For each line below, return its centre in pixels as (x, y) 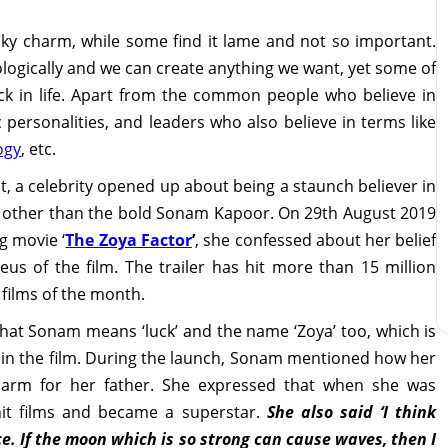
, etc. (39, 148)
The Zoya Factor (128, 239)
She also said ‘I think (351, 411)
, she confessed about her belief (315, 239)
